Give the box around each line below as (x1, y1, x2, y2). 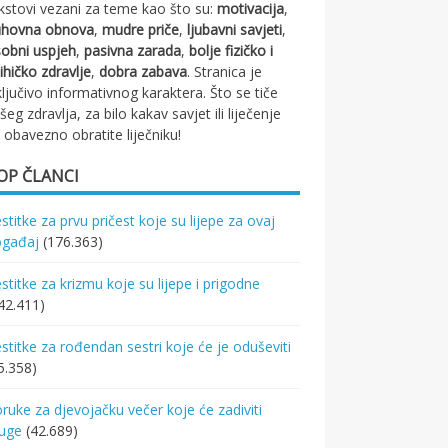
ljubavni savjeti (187, 20, 283, 39)
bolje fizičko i (189, 41, 274, 60)
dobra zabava (99, 62, 188, 81)
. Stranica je (187, 62, 263, 81)
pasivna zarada (84, 41, 182, 60)
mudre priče (102, 20, 180, 39)
